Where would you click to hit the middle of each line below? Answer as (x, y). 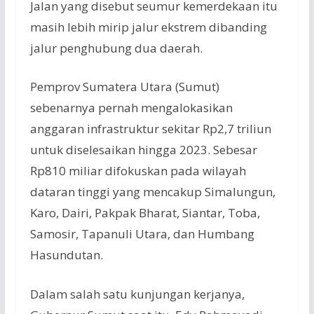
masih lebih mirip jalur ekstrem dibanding (148, 27)
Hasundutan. (66, 255)
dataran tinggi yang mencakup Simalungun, (152, 192)
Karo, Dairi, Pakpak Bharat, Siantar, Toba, (145, 213)
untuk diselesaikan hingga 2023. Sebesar (143, 150)
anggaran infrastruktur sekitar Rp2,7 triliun (150, 129)
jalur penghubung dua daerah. (116, 48)
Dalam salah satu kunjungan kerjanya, (137, 294)
